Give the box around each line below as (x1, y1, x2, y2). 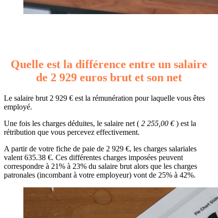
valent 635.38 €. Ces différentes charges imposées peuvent (4, 153, 183, 162)
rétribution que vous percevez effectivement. (4, 127, 140, 136)
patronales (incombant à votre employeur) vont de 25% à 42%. (4, 170, 196, 179)
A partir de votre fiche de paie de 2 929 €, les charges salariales (4, 144, 197, 153)
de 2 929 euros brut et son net (36, 71, 182, 84)
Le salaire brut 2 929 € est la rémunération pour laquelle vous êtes (4, 93, 205, 102)
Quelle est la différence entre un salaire (11, 57, 207, 71)
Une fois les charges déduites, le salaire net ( (4, 119, 139, 127)
